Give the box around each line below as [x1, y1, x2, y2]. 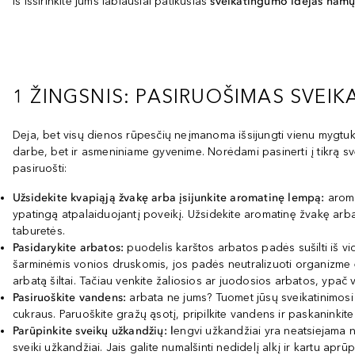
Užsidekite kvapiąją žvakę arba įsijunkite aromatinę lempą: [13, 191, 328, 204]
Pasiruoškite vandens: [13, 291, 127, 304]
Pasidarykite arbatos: [13, 241, 124, 254]
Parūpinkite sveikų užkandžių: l [13, 324, 174, 338]
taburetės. [13, 224, 65, 238]
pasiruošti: [13, 162, 67, 175]
